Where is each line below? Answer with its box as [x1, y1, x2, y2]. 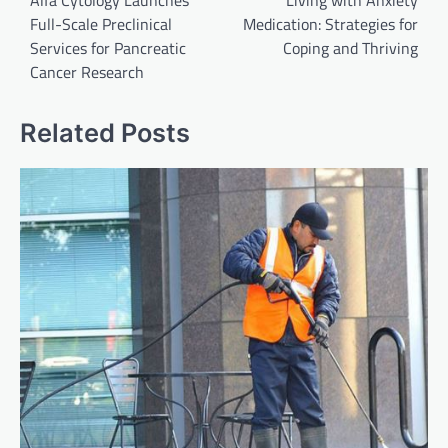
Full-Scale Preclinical [30, 12, 172, 37]
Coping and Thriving [283, 36, 418, 61]
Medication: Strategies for [243, 12, 418, 37]
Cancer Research [30, 60, 144, 85]
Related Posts [20, 117, 190, 149]
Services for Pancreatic [30, 36, 186, 61]
